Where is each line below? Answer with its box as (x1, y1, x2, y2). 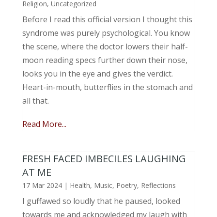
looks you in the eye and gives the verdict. (22, 68, 173, 79)
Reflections (140, 181, 176, 190)
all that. (22, 95, 49, 106)
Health (69, 181, 90, 190)
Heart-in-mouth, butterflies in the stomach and (22, 82, 193, 93)
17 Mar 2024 (22, 181, 62, 190)
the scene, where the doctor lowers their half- (22, 41, 188, 52)
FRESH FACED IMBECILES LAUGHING (22, 152, 186, 165)
